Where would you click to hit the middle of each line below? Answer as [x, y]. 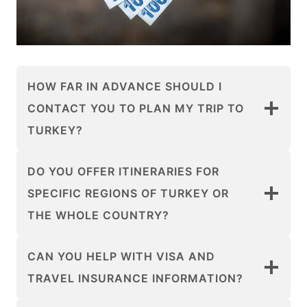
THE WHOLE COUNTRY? [98, 215]
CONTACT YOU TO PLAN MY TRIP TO [136, 108]
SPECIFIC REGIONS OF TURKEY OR [128, 193]
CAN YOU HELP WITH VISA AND [121, 256]
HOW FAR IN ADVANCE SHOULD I [125, 86]
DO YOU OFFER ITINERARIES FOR [123, 171]
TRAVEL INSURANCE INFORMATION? [135, 278]
